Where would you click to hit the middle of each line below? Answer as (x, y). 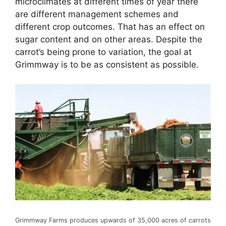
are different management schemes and (97, 14)
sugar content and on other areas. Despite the (109, 40)
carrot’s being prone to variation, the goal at (103, 52)
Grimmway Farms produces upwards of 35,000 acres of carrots (113, 220)
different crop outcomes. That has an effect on (110, 27)
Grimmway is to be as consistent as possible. (107, 65)
